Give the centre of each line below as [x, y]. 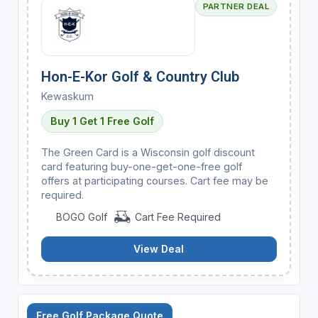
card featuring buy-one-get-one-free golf [141, 166]
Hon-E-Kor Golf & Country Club [140, 76]
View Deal [159, 248]
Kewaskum [67, 96]
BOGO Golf [81, 216]
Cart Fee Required [176, 216]
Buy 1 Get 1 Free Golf [102, 121]
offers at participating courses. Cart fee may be [154, 180]
